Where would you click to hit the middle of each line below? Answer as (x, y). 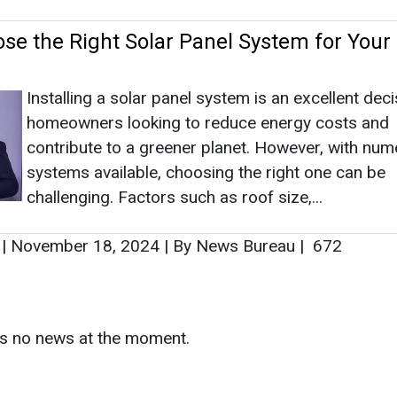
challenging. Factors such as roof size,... (175, 197)
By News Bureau (234, 245)
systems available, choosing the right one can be (206, 172)
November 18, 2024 (85, 245)
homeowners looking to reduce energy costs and (208, 122)
